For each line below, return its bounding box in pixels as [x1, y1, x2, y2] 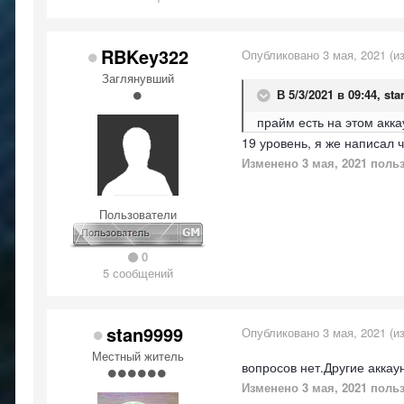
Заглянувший [102, 69, 174, 87]
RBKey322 [101, 43, 188, 69]
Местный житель [92, 347, 184, 364]
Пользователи [99, 206, 177, 223]
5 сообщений [103, 264, 173, 281]
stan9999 [106, 321, 183, 347]
